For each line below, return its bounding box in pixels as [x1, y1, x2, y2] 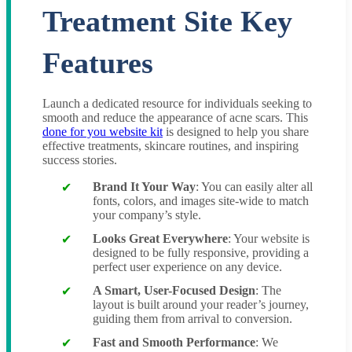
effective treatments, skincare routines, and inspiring [42, 139, 299, 153]
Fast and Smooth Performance [93, 335, 255, 350]
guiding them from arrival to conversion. [93, 312, 292, 326]
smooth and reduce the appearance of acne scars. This [42, 111, 308, 125]
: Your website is [228, 232, 310, 246]
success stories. [42, 153, 117, 167]
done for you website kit [42, 125, 163, 139]
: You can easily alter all [196, 180, 313, 194]
